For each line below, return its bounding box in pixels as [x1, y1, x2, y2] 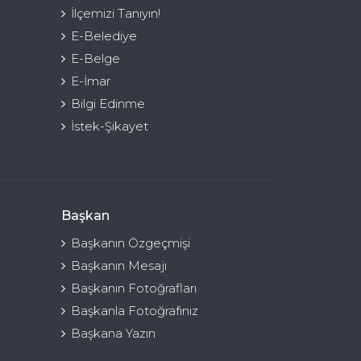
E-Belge [71, 50, 120, 66]
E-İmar [71, 73, 110, 89]
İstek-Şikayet [71, 118, 148, 134]
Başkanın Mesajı [71, 257, 167, 273]
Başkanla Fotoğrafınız [71, 302, 198, 318]
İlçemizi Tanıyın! [71, 5, 160, 21]
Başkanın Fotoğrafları [71, 280, 197, 296]
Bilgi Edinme [71, 95, 145, 111]
